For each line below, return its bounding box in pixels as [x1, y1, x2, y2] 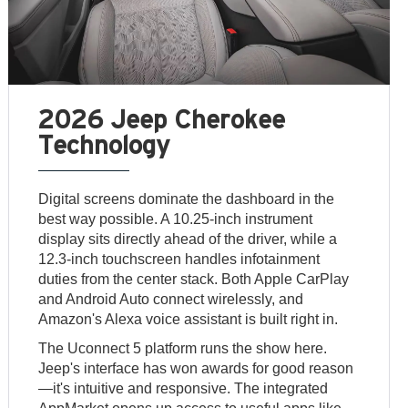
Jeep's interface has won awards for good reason [38, 361, 354, 377]
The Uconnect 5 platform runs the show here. [38, 341, 328, 357]
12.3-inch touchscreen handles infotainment [38, 251, 321, 268]
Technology [38, 130, 171, 159]
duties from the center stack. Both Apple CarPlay [38, 271, 350, 288]
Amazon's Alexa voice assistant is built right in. [38, 311, 339, 328]
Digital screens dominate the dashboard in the [38, 191, 335, 208]
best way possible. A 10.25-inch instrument [38, 211, 313, 228]
